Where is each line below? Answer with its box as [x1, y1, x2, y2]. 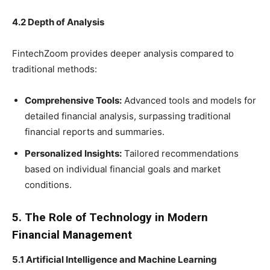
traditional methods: [12, 63, 97, 75]
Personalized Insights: [25, 147, 122, 159]
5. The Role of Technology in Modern [12, 210, 208, 224]
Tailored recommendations [122, 147, 239, 159]
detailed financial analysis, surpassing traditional [25, 110, 231, 122]
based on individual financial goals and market [25, 163, 221, 175]
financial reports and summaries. [25, 125, 165, 137]
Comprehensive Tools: [25, 94, 122, 106]
